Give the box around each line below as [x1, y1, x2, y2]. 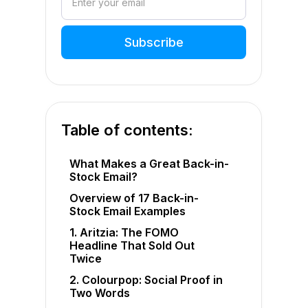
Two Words [69, 286, 131, 300]
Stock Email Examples [69, 204, 186, 219]
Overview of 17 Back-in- [69, 191, 199, 206]
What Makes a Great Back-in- [69, 157, 230, 171]
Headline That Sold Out [69, 239, 195, 253]
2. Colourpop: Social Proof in [69, 273, 223, 287]
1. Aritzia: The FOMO [69, 225, 179, 240]
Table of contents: [61, 121, 194, 139]
